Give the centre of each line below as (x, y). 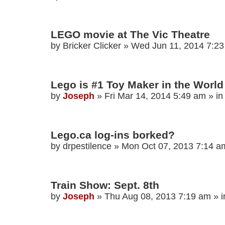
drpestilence (87, 146)
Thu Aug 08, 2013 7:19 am (158, 197)
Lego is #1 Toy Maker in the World (137, 85)
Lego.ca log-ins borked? (113, 135)
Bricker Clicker (92, 46)
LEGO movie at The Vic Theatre (130, 35)
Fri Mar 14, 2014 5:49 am (155, 96)
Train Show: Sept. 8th (105, 185)
